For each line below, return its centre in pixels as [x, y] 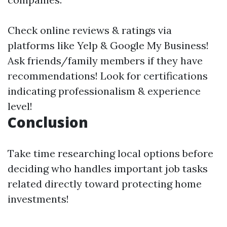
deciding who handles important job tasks [108, 168]
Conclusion [48, 122]
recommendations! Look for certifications [108, 75]
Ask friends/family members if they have [105, 60]
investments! [38, 199]
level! [20, 106]
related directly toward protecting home [105, 183]
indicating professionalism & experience [104, 91]
